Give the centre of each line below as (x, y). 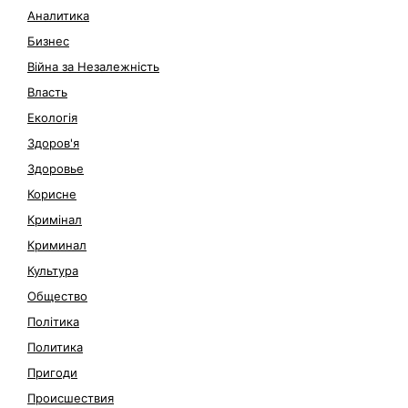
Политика (55, 347)
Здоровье (56, 169)
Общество (57, 296)
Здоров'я (53, 143)
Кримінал (55, 220)
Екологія (52, 118)
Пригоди (52, 373)
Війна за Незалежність (93, 67)
